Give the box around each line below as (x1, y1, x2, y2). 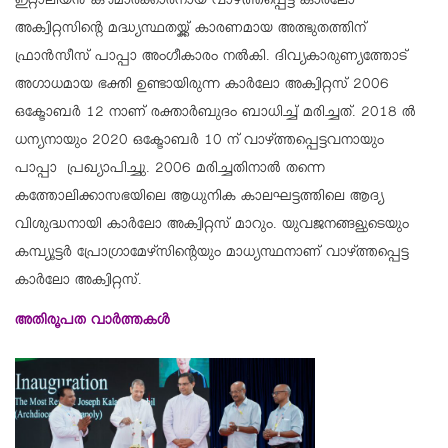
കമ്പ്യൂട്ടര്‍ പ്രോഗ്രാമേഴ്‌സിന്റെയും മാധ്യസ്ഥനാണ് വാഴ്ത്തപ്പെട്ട (15, 244, 409, 265)
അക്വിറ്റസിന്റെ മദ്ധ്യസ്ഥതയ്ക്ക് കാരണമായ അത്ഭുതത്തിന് (15, 20, 371, 41)
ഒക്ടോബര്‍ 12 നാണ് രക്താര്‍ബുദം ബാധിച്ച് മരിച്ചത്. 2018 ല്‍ (15, 104, 416, 125)
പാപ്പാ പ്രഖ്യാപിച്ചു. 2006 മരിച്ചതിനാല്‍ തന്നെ (15, 160, 325, 181)
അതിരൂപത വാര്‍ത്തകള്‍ (15, 312, 171, 333)
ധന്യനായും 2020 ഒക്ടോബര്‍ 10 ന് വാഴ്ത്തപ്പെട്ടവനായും (15, 132, 384, 153)
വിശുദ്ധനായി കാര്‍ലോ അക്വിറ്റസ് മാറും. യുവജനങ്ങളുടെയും (15, 216, 409, 237)
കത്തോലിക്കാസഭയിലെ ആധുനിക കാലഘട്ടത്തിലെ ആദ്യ (15, 188, 384, 209)
